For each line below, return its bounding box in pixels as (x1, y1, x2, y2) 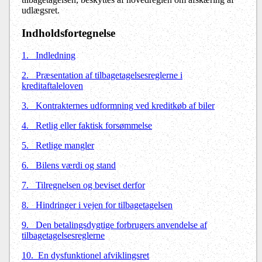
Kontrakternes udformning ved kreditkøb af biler (36, 101, 215, 111)
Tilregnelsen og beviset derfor (36, 180, 145, 191)
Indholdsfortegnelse (22, 26, 115, 39)
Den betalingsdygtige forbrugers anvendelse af (36, 220, 207, 230)
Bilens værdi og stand (36, 160, 116, 171)
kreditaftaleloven (22, 81, 83, 91)
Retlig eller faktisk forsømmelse (36, 120, 152, 131)
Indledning (36, 50, 75, 61)
